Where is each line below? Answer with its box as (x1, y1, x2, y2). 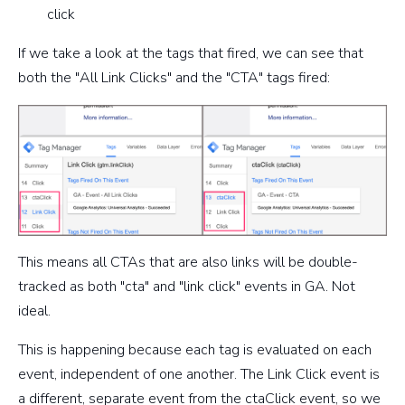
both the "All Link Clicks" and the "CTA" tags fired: (18, 67, 330, 88)
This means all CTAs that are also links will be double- (18, 251, 358, 272)
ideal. (18, 300, 51, 321)
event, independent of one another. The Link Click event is (18, 363, 380, 384)
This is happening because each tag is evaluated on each (18, 339, 372, 360)
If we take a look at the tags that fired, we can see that (18, 42, 363, 63)
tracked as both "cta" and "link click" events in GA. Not (18, 276, 355, 297)
